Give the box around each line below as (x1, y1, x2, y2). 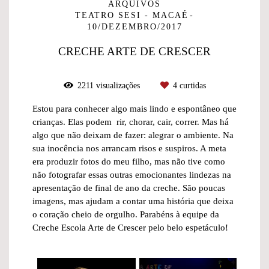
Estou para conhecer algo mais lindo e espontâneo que (32, 103, 237, 114)
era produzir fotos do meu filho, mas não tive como (32, 156, 225, 167)
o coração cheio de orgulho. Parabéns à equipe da (32, 209, 219, 220)
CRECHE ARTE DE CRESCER (58, 45, 211, 58)
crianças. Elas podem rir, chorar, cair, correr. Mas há (32, 116, 229, 127)
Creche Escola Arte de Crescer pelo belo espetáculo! (32, 222, 233, 233)
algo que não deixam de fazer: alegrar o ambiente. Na (32, 130, 234, 141)
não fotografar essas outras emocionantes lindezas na (32, 169, 231, 180)
